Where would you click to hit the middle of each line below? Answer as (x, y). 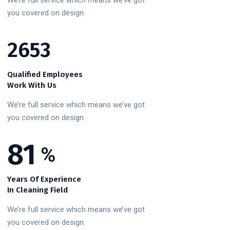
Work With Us (32, 85)
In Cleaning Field (37, 190)
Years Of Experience (44, 179)
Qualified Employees (45, 74)
